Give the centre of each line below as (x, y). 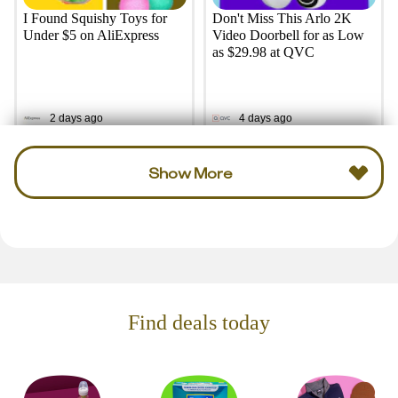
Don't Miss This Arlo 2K (282, 19)
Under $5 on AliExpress (91, 36)
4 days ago (265, 118)
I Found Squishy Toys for (95, 19)
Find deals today (199, 322)
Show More (190, 172)
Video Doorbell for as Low (288, 36)
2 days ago (76, 118)
